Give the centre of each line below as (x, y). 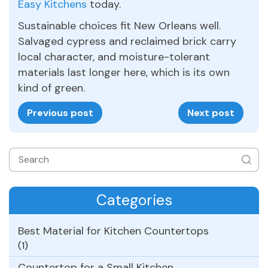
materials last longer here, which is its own (124, 72)
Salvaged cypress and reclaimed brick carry (127, 41)
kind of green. (51, 88)
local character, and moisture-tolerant (114, 57)
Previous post (60, 112)
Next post (211, 112)
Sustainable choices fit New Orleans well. (119, 25)
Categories (134, 200)
